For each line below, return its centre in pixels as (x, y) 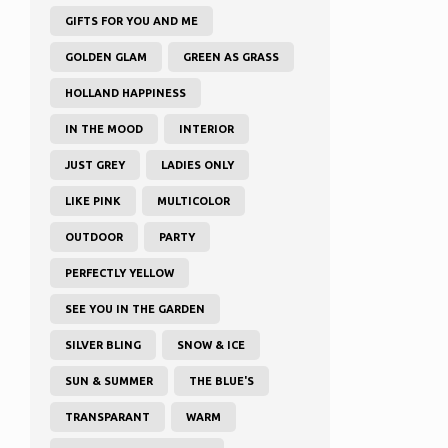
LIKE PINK (93, 200)
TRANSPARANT (107, 416)
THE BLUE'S (221, 380)
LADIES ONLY (197, 164)
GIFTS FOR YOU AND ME (131, 20)
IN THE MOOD (104, 128)
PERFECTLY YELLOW (119, 272)
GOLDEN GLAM (106, 56)
